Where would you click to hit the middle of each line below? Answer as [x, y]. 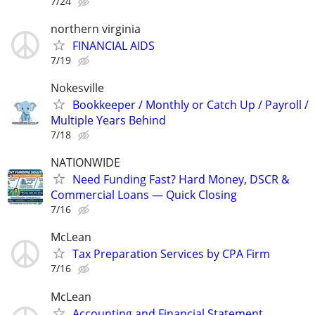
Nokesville [77, 88]
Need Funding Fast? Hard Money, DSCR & [181, 180]
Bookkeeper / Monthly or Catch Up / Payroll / [191, 105]
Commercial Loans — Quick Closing [144, 195]
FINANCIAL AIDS [114, 45]
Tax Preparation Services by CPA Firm [171, 254]
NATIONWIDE [85, 163]
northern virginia [96, 28]
